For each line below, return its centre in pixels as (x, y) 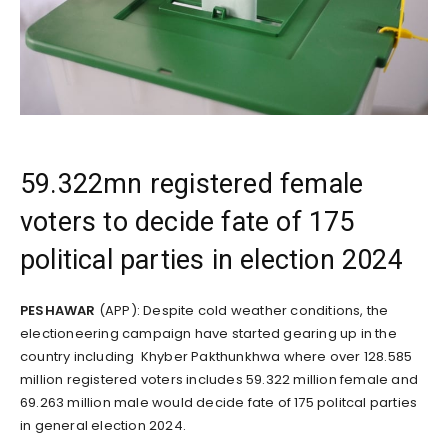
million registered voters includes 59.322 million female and (219, 380)
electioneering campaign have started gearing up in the (208, 334)
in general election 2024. (103, 426)
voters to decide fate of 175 (187, 222)
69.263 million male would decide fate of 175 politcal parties (219, 403)
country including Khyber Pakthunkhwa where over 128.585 (216, 357)
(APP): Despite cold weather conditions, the (242, 311)
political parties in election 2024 (211, 260)
